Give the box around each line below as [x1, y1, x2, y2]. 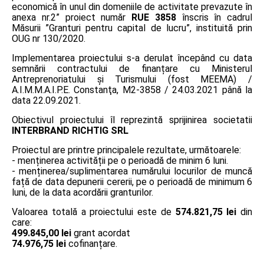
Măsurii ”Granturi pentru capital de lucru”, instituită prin [12, 22, 252, 34]
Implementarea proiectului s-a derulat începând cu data [12, 52, 252, 64]
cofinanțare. [66, 237, 117, 249]
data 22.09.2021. [12, 94, 81, 106]
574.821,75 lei [175, 206, 237, 217]
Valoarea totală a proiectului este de [12, 206, 176, 217]
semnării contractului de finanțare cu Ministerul [12, 62, 252, 74]
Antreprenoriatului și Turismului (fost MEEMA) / [12, 73, 252, 85]
